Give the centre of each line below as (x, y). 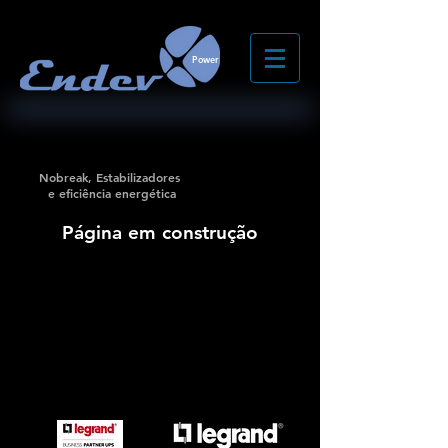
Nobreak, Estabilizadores (109, 177)
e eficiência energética (109, 193)
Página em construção (160, 232)
